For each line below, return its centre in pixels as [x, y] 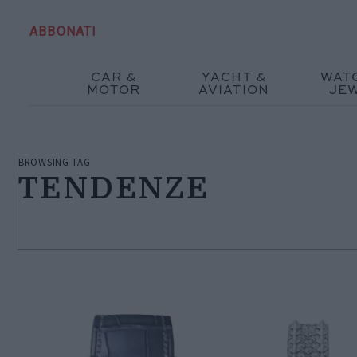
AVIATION [234, 90]
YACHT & [234, 78]
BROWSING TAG [55, 161]
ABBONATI [63, 31]
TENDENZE [114, 188]
